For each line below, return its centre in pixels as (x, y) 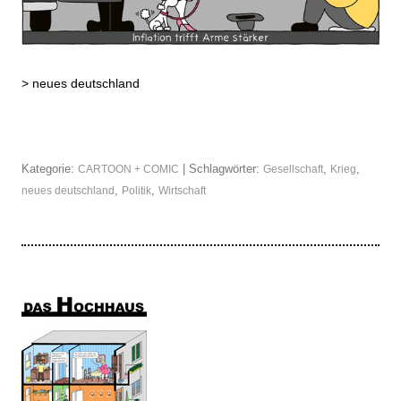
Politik (137, 191)
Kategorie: (50, 169)
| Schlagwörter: (221, 169)
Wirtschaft (182, 191)
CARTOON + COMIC (128, 170)
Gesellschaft (293, 170)
